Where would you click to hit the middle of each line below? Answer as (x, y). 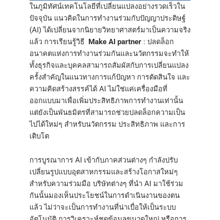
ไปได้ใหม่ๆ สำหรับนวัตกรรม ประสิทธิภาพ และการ (107, 124)
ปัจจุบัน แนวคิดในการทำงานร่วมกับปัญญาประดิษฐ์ (108, 18)
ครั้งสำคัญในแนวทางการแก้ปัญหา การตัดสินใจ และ (110, 77)
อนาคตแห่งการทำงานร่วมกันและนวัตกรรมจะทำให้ (109, 53)
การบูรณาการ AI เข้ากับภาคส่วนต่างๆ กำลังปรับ (104, 160)
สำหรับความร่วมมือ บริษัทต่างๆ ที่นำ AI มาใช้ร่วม (106, 184)
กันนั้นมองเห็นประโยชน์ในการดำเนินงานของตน (105, 196)
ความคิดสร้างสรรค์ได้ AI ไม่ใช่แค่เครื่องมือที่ (98, 89)
